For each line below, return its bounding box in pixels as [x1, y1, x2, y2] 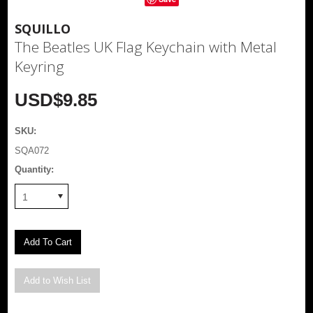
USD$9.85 [15, 89, 98, 110]
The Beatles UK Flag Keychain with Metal [15, 36, 277, 57]
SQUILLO [15, 20, 71, 37]
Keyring [15, 56, 65, 76]
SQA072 [15, 145, 50, 156]
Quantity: [15, 163, 54, 175]
